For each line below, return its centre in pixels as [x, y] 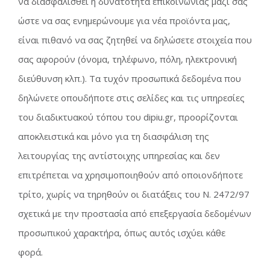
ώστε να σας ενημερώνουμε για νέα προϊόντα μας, [124, 20]
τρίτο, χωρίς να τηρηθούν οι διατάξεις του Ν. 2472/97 [134, 194]
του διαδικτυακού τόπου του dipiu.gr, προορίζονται [128, 117]
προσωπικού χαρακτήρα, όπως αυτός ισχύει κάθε [122, 233]
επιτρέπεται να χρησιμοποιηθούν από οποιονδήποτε [130, 175]
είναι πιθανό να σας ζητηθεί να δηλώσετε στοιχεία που [135, 40]
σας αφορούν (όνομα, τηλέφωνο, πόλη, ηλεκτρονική [127, 59]
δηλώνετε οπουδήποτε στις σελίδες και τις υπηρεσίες [131, 98]
